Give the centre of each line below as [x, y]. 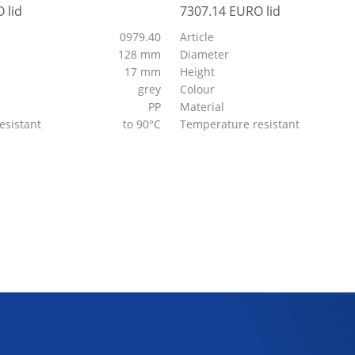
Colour [199, 89]
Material [204, 106]
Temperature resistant [242, 124]
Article [197, 36]
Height [199, 71]
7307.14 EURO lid [231, 11]
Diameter [206, 54]
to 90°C [144, 124]
